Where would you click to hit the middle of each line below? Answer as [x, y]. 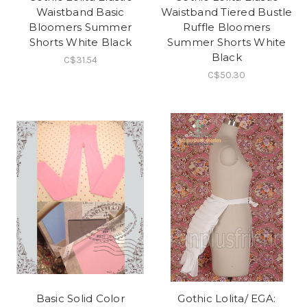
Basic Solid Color [80, 298]
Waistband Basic [80, 12]
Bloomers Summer [81, 27]
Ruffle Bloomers [226, 27]
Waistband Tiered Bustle [226, 12]
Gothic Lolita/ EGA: [227, 298]
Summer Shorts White [226, 42]
